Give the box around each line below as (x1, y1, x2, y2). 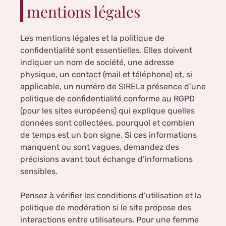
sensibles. (20, 166, 58, 177)
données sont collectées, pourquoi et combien (20, 118, 195, 128)
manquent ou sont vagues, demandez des (20, 142, 179, 152)
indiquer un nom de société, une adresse (20, 58, 174, 68)
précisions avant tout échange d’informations (20, 154, 193, 164)
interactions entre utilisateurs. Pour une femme (20, 215, 199, 225)
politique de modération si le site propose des (20, 203, 191, 213)
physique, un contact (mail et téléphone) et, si (20, 70, 192, 80)
